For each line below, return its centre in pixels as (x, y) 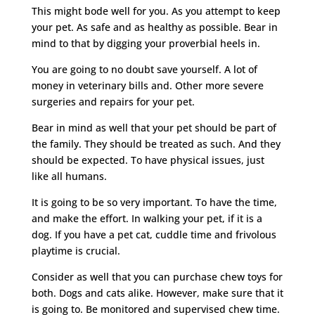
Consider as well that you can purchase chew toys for (157, 276)
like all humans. (69, 176)
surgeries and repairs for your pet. (113, 101)
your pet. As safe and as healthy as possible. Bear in (154, 27)
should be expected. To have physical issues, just (148, 160)
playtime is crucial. (76, 250)
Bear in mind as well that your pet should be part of (154, 127)
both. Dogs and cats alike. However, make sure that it (157, 292)
